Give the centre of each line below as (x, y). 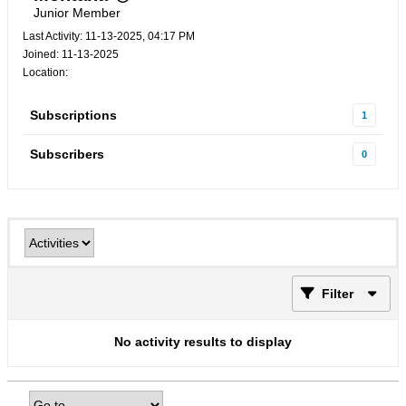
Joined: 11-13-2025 (71, 54)
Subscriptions (73, 115)
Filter (338, 294)
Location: (45, 72)
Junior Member (77, 13)
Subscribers (67, 154)
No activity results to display (203, 342)
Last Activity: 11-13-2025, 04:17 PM (109, 36)
